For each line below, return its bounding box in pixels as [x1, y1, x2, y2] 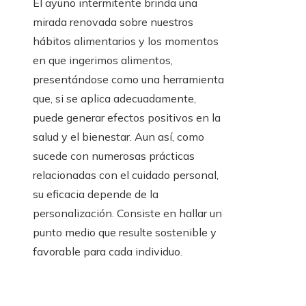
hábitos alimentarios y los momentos [33, 34, 219, 48]
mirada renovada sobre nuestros [33, 15, 193, 29]
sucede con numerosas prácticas [33, 149, 195, 163]
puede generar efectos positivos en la [33, 111, 221, 125]
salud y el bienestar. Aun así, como [33, 130, 204, 144]
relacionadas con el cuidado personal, [33, 168, 219, 182]
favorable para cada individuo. [33, 245, 182, 259]
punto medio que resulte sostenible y [33, 225, 217, 240]
